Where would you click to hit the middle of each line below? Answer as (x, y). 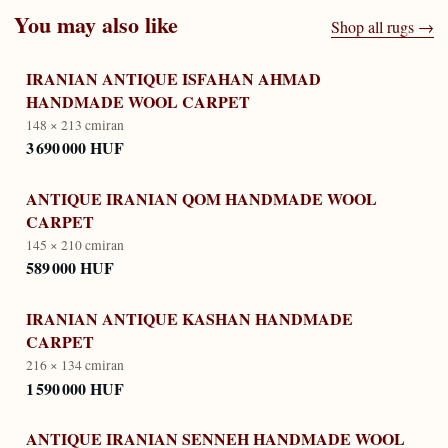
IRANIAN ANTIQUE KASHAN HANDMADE (189, 318)
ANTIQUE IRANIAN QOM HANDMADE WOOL (201, 198)
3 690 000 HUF (75, 148)
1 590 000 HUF (75, 388)
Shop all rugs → (382, 27)
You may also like (96, 25)
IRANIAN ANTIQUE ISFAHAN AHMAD (173, 78)
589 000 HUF (70, 268)
